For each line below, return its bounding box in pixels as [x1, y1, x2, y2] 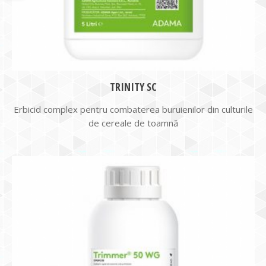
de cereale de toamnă [88, 117, 178, 129]
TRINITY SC [109, 80, 157, 94]
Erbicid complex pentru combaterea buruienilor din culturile [13, 103, 253, 115]
